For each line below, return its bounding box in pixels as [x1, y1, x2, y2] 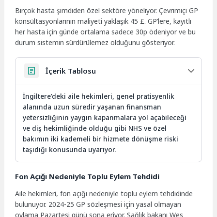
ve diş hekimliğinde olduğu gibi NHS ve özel [23, 123, 167, 133]
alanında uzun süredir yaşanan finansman [23, 102, 162, 111]
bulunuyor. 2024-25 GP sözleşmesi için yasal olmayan [15, 199, 182, 209]
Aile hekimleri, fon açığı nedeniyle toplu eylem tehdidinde [15, 188, 193, 198]
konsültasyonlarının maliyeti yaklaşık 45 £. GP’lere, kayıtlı [15, 16, 192, 26]
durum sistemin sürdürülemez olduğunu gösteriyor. [15, 37, 175, 47]
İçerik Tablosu [46, 65, 96, 76]
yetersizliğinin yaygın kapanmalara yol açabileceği [23, 112, 187, 122]
